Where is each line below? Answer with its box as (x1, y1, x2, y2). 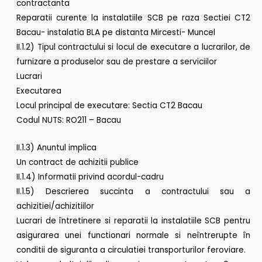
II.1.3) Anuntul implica (16, 142, 97, 153)
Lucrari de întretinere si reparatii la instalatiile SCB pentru (16, 215, 250, 226)
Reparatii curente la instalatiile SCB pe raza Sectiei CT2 (16, 12, 250, 23)
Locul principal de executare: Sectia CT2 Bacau (16, 99, 203, 111)
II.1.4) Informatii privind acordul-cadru (16, 171, 164, 182)
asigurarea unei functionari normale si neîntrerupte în (16, 229, 250, 241)
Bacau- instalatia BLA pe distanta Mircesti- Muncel (16, 26, 216, 38)
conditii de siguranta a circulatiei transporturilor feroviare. (16, 244, 246, 256)
